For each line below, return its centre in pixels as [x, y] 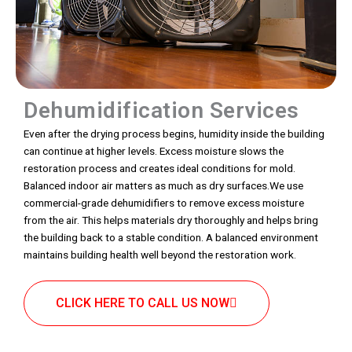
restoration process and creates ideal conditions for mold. [159, 168]
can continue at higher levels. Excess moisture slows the [154, 150]
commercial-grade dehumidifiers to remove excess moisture [164, 202]
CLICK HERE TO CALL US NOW [143, 302]
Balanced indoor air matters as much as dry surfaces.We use [163, 185]
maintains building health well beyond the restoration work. [160, 254]
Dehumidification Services [161, 110]
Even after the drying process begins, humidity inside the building [174, 133]
